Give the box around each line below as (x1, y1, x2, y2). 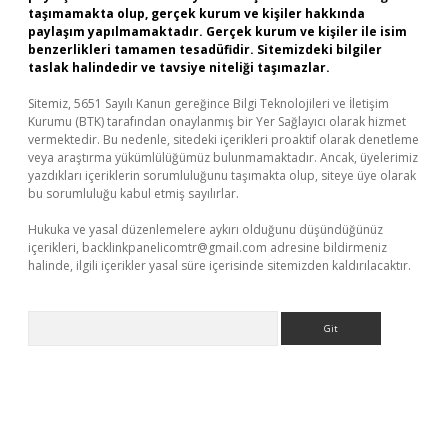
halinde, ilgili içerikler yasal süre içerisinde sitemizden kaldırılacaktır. (28, 257, 411, 274)
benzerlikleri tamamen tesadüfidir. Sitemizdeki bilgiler (28, 41, 382, 58)
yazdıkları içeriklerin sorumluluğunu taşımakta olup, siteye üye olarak (28, 167, 416, 184)
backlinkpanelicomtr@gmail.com (82, 239, 267, 256)
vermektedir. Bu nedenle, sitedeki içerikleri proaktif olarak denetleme (28, 131, 419, 148)
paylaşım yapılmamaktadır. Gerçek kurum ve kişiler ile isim (28, 23, 407, 40)
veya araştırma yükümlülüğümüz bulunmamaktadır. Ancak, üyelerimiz (28, 149, 418, 166)
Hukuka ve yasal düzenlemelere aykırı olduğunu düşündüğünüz (28, 221, 383, 238)
